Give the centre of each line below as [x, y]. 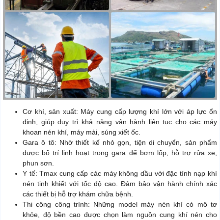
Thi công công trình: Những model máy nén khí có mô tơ [120, 205]
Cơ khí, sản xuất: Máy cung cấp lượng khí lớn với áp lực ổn [120, 112]
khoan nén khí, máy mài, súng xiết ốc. [82, 132]
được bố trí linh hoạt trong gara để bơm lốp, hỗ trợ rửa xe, [120, 153]
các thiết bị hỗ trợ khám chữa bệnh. [78, 194]
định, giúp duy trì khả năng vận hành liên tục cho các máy [120, 122]
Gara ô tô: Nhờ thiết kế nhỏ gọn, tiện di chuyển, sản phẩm [120, 143]
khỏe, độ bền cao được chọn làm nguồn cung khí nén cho [120, 215]
